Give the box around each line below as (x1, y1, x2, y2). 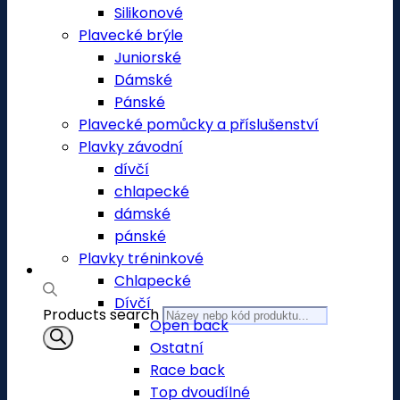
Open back (150, 315, 229, 336)
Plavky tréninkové (79, 248, 204, 269)
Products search (43, 304, 162, 325)
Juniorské (114, 47, 181, 68)
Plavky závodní (79, 137, 183, 157)
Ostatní (150, 337, 204, 358)
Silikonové (114, 3, 183, 23)
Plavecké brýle (79, 25, 183, 46)
